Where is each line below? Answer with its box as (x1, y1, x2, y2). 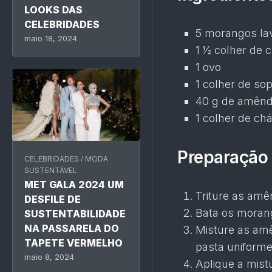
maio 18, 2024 (24, 33, 77, 43)
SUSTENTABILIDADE (24, 207, 126, 220)
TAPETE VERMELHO (24, 236, 123, 249)
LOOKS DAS (24, 3, 83, 16)
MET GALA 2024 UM (24, 178, 124, 191)
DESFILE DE (24, 192, 81, 205)
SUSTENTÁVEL (24, 165, 77, 175)
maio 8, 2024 (24, 251, 74, 262)
